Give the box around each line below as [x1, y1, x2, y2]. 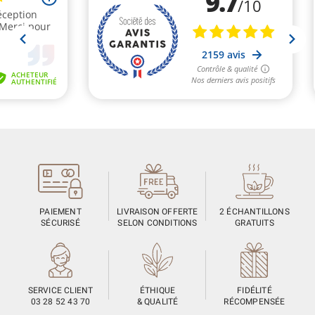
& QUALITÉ [136, 297, 179, 307]
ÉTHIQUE [139, 285, 176, 296]
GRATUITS [235, 218, 274, 229]
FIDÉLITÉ [237, 285, 272, 296]
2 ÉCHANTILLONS [219, 207, 290, 217]
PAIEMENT [39, 207, 82, 217]
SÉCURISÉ [41, 218, 80, 229]
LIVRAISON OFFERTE [117, 207, 198, 217]
